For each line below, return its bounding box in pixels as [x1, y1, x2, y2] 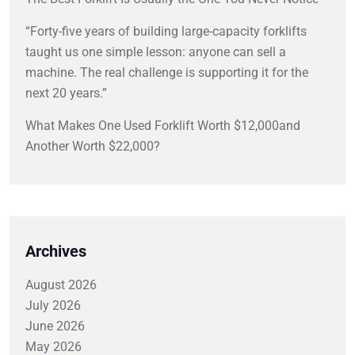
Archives [25, 241, 86, 261]
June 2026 [25, 318, 85, 334]
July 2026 [25, 297, 81, 313]
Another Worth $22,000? [25, 138, 160, 154]
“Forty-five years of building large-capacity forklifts [25, 23, 307, 39]
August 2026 [25, 277, 97, 292]
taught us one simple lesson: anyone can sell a [25, 44, 286, 59]
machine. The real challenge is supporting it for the [25, 64, 308, 80]
